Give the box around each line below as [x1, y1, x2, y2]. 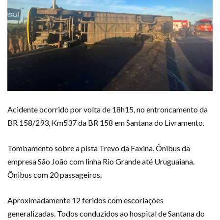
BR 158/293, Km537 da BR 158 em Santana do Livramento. [7, 118, 204, 128]
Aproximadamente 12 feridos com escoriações [7, 195, 164, 205]
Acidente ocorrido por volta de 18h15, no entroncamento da [7, 105, 208, 114]
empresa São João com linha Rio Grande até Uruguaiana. [7, 157, 194, 166]
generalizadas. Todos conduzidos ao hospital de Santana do [7, 209, 205, 219]
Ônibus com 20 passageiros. [7, 170, 102, 180]
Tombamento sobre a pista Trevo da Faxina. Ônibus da [7, 143, 190, 153]
